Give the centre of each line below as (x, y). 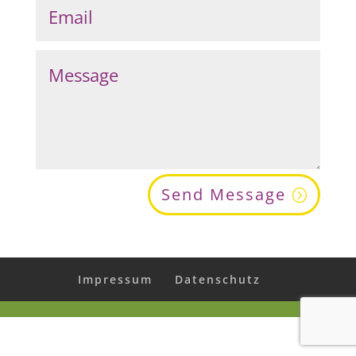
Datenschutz (217, 279)
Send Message (224, 194)
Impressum (115, 279)
